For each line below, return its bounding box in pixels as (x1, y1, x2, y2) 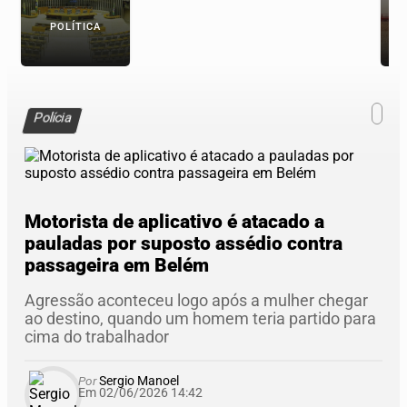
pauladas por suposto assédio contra (25, 233, 342, 255)
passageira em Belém (25, 254, 209, 277)
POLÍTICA (50, 21, 101, 34)
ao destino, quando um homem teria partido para (25, 310, 376, 329)
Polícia (32, 109, 74, 125)
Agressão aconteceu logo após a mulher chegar (25, 292, 368, 311)
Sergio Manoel (96, 373, 179, 389)
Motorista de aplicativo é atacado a (25, 211, 324, 233)
